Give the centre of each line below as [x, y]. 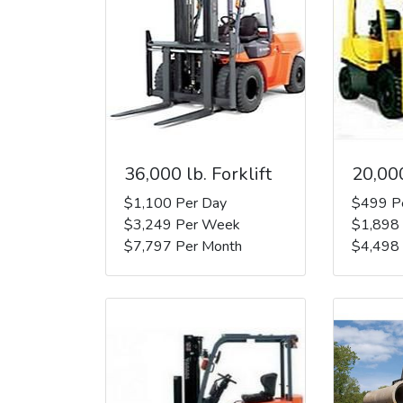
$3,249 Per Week [182, 224]
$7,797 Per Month [183, 246]
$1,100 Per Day [175, 203]
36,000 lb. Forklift [198, 174]
